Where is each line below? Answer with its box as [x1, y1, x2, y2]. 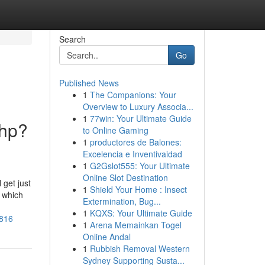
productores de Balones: [89, 136, 182, 148]
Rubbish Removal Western [89, 243, 190, 254]
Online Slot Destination [82, 172, 168, 183]
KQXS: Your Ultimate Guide [89, 207, 192, 219]
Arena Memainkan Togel [89, 219, 182, 231]
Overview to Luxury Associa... [82, 101, 193, 112]
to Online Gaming [82, 124, 148, 136]
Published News [59, 77, 119, 89]
